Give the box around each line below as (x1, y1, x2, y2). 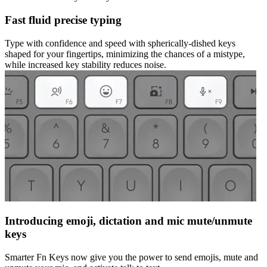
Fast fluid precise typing (5, 13, 122, 26)
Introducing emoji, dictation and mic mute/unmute (5, 215, 252, 228)
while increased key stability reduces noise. (5, 59, 166, 70)
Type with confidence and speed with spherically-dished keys (5, 38, 235, 48)
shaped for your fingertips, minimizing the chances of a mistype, (5, 48, 245, 59)
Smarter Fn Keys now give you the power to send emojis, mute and (5, 252, 258, 263)
